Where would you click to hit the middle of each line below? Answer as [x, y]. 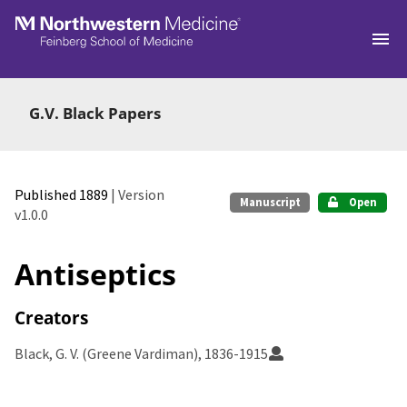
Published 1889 [63, 194]
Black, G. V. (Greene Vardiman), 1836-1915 [141, 353]
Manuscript [270, 202]
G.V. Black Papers [95, 113]
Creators [51, 317]
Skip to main [67, 23]
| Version [138, 194]
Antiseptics [95, 273]
